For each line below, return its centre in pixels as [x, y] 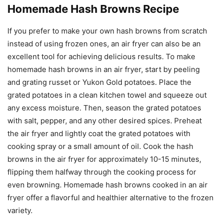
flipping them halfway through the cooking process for [102, 172]
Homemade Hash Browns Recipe [93, 9]
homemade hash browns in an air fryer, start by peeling [104, 69]
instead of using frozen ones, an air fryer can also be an [104, 43]
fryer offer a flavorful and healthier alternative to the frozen [110, 197]
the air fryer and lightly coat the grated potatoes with [99, 133]
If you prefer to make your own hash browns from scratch [107, 31]
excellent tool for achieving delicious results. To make [101, 56]
